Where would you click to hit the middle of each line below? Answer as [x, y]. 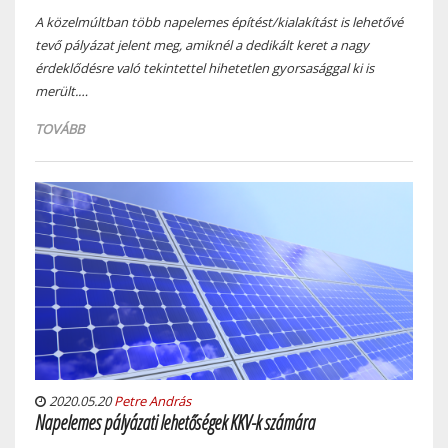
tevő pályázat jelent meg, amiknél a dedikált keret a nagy [202, 45]
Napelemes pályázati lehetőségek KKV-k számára [175, 422]
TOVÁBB [59, 129]
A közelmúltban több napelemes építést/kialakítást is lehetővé [219, 22]
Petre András [152, 400]
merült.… [61, 91]
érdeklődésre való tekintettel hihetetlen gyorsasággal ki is [204, 68]
